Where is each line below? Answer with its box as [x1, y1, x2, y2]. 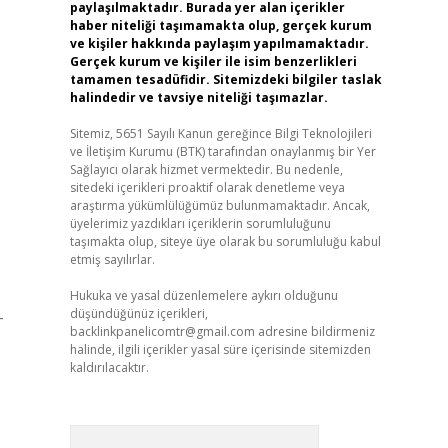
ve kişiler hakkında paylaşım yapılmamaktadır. [69, 35, 369, 52]
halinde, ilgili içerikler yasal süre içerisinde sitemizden [69, 341, 371, 358]
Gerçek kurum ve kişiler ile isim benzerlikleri [69, 53, 357, 70]
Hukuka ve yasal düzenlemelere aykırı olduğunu [69, 287, 338, 304]
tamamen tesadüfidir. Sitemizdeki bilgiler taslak [69, 71, 382, 88]
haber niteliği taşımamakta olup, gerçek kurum [69, 17, 372, 34]
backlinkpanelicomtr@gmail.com [69, 323, 255, 340]
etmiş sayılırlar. [69, 251, 155, 268]
